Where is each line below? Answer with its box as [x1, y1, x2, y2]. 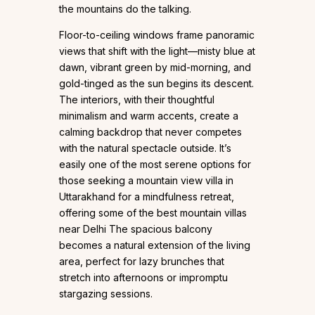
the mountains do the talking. [59, 2, 191, 15]
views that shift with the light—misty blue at [59, 44, 255, 57]
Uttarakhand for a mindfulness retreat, [59, 190, 234, 202]
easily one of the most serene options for [59, 157, 251, 170]
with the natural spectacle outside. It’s [59, 141, 231, 154]
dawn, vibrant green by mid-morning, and [59, 60, 251, 73]
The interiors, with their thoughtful [59, 93, 214, 105]
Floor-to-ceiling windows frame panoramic [59, 28, 255, 41]
